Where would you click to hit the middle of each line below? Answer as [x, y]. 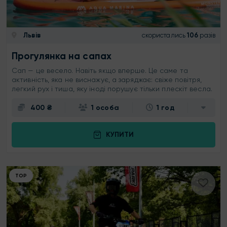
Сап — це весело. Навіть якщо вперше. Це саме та [101, 70]
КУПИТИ [120, 135]
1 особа [105, 107]
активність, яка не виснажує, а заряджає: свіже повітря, [107, 79]
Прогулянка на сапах [62, 56]
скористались [163, 35]
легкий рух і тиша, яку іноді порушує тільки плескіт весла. [112, 88]
